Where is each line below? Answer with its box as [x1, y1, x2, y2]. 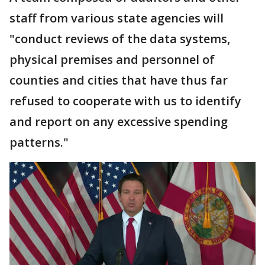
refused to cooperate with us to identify [9, 92, 241, 109]
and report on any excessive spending [9, 113, 228, 130]
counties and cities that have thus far [9, 72, 228, 88]
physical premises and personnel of [9, 51, 215, 67]
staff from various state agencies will [9, 9, 224, 26]
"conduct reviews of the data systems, [9, 30, 230, 47]
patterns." [9, 134, 69, 150]
